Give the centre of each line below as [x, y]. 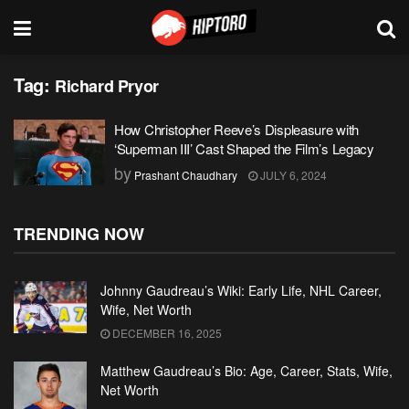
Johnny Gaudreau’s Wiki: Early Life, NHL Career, [241, 290]
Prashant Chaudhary [186, 175]
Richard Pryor [107, 86]
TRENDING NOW [79, 234]
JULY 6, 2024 [292, 175]
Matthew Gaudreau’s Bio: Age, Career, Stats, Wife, [246, 371]
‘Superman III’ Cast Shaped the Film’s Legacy [244, 148]
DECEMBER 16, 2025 [166, 333]
